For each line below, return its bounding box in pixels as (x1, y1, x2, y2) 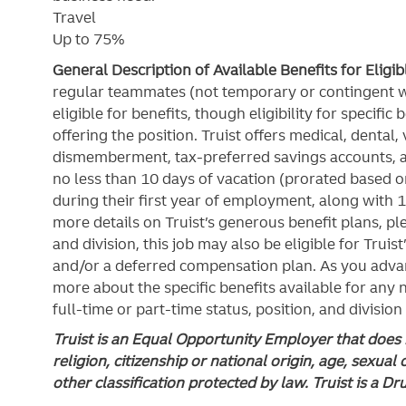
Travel (53, 8, 96, 27)
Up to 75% (53, 30, 125, 49)
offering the (53, 125, 138, 144)
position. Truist (138, 125, 241, 144)
